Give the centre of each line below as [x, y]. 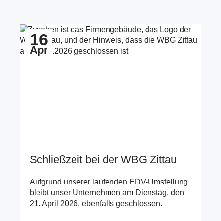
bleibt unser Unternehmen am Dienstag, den [107, 193]
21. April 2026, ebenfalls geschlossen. [96, 204]
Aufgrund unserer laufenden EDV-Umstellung [109, 182]
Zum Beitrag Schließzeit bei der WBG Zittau [96, 30]
